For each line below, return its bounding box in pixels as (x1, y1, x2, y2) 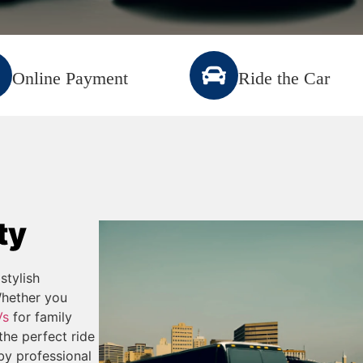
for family (9, 309, 72, 325)
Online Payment (12, 68, 129, 88)
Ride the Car (238, 68, 330, 88)
